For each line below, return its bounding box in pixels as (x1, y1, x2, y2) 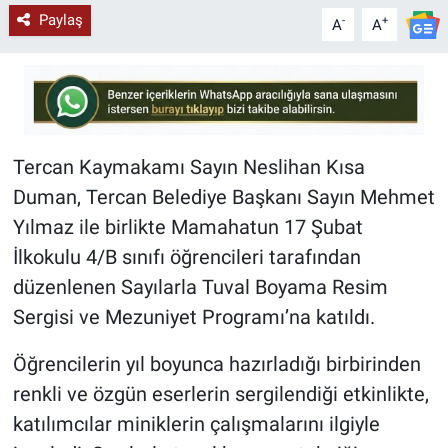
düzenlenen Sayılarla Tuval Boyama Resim (12, 275, 388, 300)
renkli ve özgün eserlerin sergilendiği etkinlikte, (12, 382, 429, 407)
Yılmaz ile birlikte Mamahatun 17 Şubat (12, 215, 363, 240)
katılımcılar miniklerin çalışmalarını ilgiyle (12, 412, 380, 437)
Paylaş (38, 11, 83, 30)
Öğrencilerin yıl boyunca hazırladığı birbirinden (12, 352, 421, 377)
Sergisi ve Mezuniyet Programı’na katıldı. (12, 305, 375, 330)
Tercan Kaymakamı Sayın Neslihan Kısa (12, 155, 365, 180)
